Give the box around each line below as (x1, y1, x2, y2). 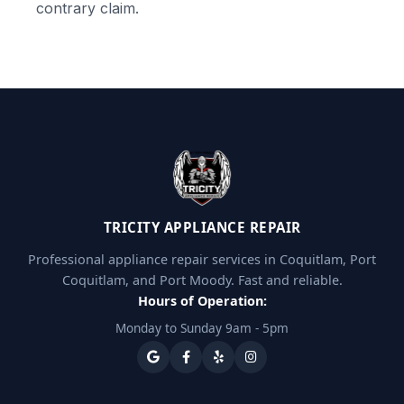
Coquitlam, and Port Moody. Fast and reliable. (61, 271, 343, 289)
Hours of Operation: (137, 292, 267, 309)
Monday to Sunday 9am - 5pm (115, 319, 289, 336)
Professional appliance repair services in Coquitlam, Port (28, 251, 376, 268)
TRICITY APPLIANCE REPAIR (103, 218, 301, 236)
